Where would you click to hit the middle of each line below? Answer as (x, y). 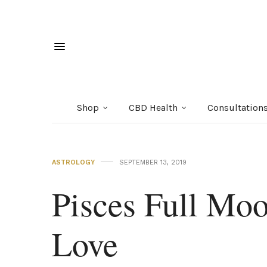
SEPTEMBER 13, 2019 (153, 162)
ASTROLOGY (73, 162)
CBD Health (153, 107)
